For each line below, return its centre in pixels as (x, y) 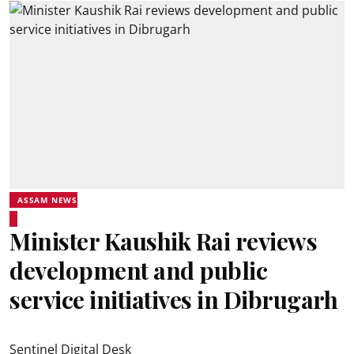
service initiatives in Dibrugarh (173, 299)
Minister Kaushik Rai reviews (163, 241)
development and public (138, 270)
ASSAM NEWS (47, 200)
